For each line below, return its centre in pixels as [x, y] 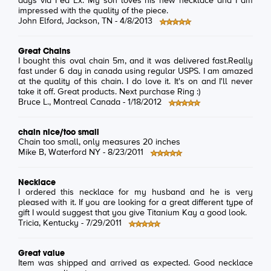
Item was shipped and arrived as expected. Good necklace [135, 263]
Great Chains [44, 51]
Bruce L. [34, 103]
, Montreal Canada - [88, 103]
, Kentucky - [62, 224]
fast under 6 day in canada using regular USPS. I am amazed [135, 72]
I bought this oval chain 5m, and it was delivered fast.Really [135, 61]
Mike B [31, 153]
